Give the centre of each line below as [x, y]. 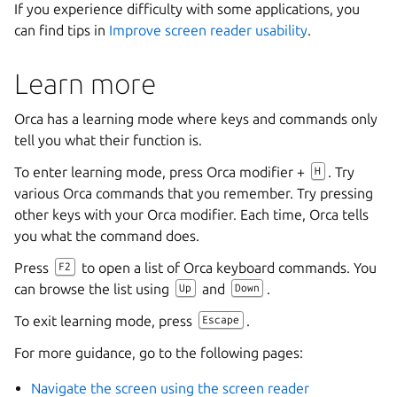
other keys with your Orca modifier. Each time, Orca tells [191, 215]
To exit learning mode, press [105, 321]
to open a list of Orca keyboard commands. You [227, 268]
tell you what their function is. [108, 140]
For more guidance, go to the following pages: [159, 353]
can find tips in [62, 31]
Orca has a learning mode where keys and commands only [196, 119]
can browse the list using [93, 289]
